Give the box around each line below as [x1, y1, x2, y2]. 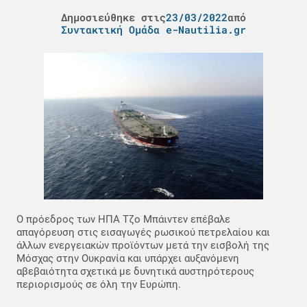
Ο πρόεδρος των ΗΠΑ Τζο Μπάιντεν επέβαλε [16, 212, 230, 225]
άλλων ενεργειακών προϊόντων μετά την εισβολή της [16, 238, 269, 251]
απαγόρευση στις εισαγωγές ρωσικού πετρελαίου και [16, 225, 270, 238]
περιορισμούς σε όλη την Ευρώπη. [16, 278, 181, 291]
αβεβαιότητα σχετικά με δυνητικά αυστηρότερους [16, 265, 254, 278]
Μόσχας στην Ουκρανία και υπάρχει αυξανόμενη [16, 251, 239, 265]
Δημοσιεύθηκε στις [61, 10, 166, 25]
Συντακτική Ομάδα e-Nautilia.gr [61, 23, 246, 37]
